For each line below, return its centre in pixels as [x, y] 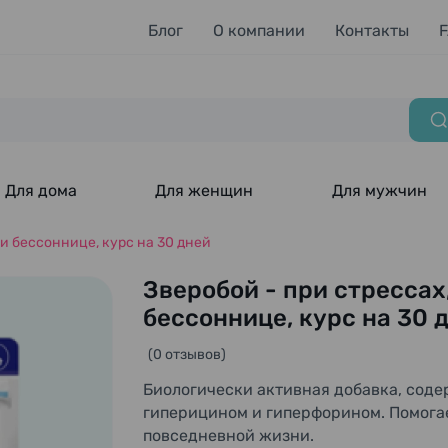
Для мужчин [380, 190]
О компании [259, 30]
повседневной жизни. [228, 435]
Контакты [372, 30]
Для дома [40, 190]
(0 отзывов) [187, 354]
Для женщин [204, 190]
